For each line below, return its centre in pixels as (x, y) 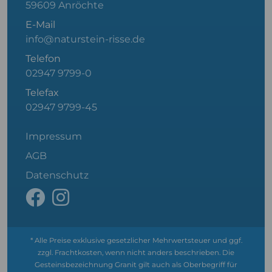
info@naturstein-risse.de (85, 39)
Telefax (42, 93)
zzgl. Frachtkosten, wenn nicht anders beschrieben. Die (136, 253)
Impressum (54, 136)
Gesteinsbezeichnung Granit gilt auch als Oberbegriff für (136, 265)
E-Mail (40, 25)
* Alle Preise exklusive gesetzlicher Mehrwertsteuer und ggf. (136, 240)
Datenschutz (57, 175)
